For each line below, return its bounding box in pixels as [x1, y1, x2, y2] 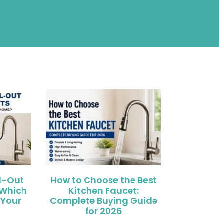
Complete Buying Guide [49, 194, 157, 207]
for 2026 [85, 204, 122, 217]
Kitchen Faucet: [68, 184, 139, 197]
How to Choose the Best [50, 174, 157, 186]
